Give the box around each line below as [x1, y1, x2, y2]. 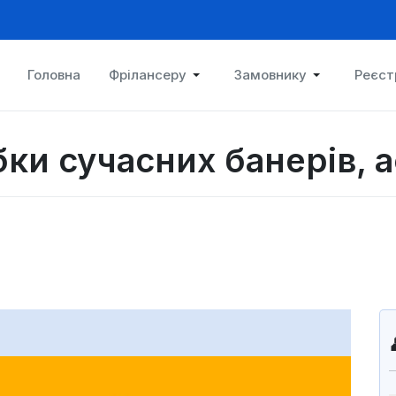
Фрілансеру [109, 66, 187, 84]
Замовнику [234, 66, 307, 84]
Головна [27, 66, 80, 84]
